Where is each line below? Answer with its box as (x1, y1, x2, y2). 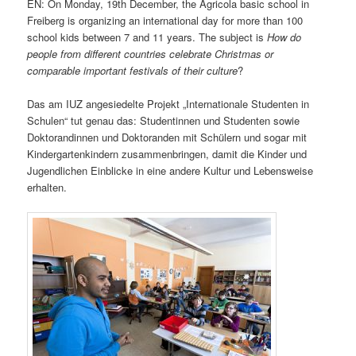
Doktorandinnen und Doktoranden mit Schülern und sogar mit (27, 130, 308, 145)
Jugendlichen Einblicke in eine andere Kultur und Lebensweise (27, 163, 314, 179)
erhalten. (27, 180, 68, 195)
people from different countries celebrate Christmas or (27, 46, 274, 62)
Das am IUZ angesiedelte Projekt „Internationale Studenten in (27, 96, 310, 112)
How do (267, 29, 302, 45)
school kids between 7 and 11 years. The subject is (27, 29, 268, 45)
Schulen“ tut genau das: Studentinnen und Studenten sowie (27, 113, 300, 129)
